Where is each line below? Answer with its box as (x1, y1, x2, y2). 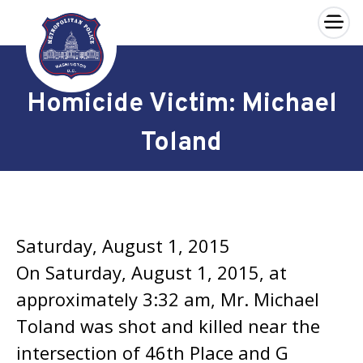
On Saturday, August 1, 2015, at (16, 260, 287, 284)
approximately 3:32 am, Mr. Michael (16, 287, 319, 311)
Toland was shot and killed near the (16, 314, 320, 338)
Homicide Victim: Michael (26, 88, 337, 121)
